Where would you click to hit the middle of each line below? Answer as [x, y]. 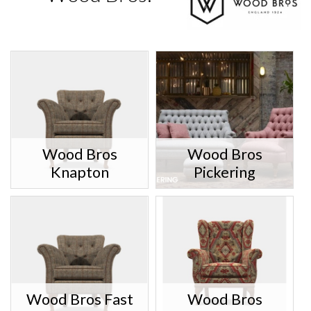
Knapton [79, 173]
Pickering [225, 173]
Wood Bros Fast [79, 300]
